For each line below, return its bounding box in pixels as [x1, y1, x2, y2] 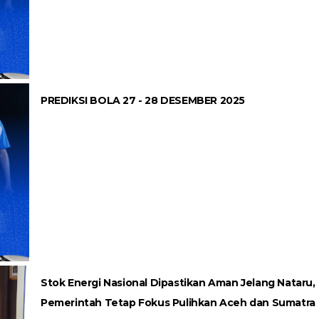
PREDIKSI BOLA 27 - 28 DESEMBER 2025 [41, 93, 245, 107]
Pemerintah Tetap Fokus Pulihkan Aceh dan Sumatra [41, 296, 315, 309]
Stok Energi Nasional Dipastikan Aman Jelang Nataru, [41, 276, 315, 289]
